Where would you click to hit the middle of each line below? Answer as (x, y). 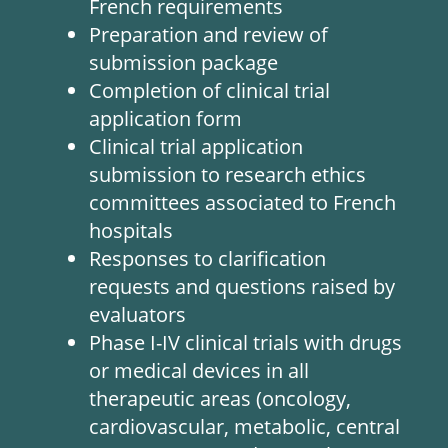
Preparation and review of (208, 34)
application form (165, 118)
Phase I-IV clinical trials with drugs (245, 342)
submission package (183, 62)
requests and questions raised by (241, 286)
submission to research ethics (227, 174)
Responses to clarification (207, 258)
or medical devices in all (198, 370)
